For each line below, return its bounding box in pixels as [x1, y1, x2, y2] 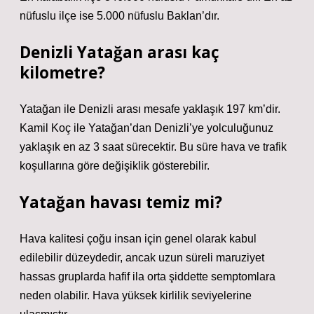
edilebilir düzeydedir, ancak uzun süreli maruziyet [20, 252, 264, 264]
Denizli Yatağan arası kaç [20, 41, 219, 63]
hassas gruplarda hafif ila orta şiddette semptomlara [20, 271, 275, 282]
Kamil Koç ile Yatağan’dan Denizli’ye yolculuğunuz [20, 122, 273, 134]
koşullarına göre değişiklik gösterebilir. [20, 160, 210, 172]
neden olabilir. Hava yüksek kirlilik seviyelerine [20, 289, 252, 301]
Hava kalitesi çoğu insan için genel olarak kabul [20, 233, 257, 245]
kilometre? [20, 62, 105, 83]
